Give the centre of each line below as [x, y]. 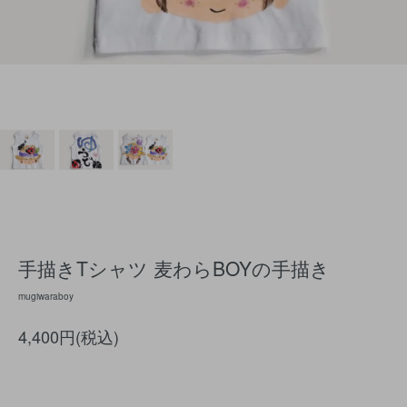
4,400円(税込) [69, 336]
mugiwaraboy [46, 296]
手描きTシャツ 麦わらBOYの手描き [174, 268]
